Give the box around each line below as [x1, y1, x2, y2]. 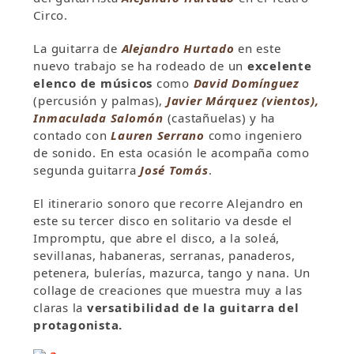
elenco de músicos [33, 75, 156, 92]
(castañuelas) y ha [163, 110, 276, 126]
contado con [33, 127, 111, 144]
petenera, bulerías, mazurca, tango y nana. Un [33, 265, 311, 281]
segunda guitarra [33, 162, 141, 179]
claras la [33, 299, 84, 316]
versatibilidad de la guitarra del [83, 299, 299, 316]
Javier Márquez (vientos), [166, 92, 319, 109]
